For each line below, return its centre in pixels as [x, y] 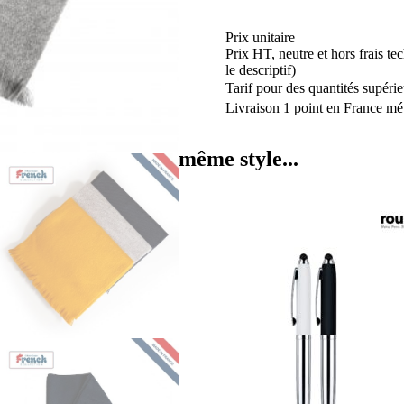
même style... [239, 159]
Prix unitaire [260, 38]
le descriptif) [260, 70]
